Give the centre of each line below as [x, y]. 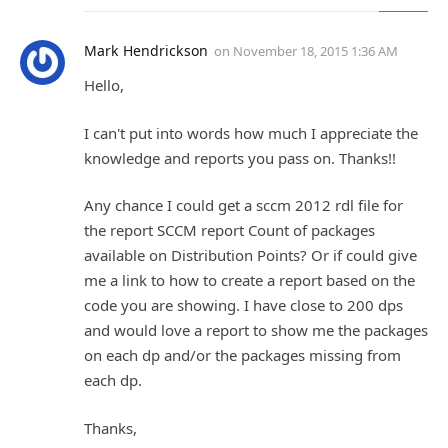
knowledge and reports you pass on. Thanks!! [240, 157]
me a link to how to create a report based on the [249, 280]
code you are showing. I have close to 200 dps [243, 305]
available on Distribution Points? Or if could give [250, 255]
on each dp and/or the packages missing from [242, 355]
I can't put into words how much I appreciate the [251, 132]
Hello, [104, 85]
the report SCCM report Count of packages [229, 230]
